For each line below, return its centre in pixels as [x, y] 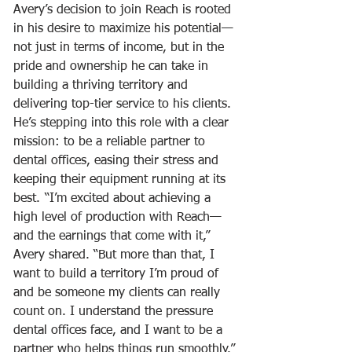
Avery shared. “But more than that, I [116, 255]
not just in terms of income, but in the [121, 48]
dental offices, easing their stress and [118, 161]
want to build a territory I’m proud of [118, 274]
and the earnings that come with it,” [114, 236]
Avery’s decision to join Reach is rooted [124, 10]
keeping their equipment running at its [121, 180]
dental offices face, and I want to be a [120, 330]
